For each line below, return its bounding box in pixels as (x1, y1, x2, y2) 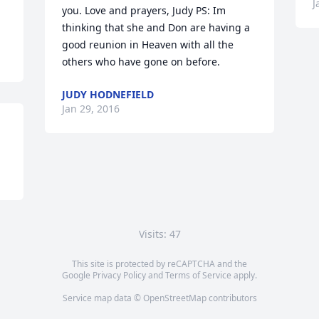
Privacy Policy (93, 269, 146, 281)
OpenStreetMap (142, 292, 206, 304)
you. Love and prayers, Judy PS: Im (62, 4, 226, 17)
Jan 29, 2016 (62, 102, 120, 115)
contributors (206, 292, 257, 304)
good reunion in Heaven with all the (62, 38, 234, 51)
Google (62, 269, 93, 281)
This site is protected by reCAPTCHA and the (72, 258, 247, 270)
